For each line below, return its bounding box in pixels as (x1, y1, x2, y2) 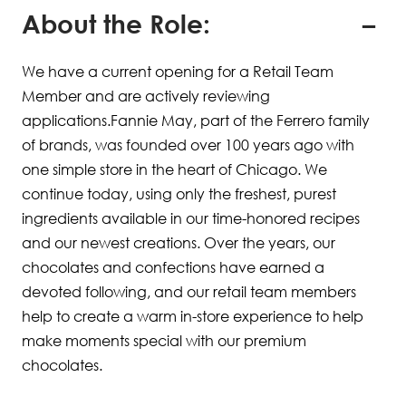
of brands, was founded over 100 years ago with (22, 136, 354, 154)
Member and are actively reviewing (22, 87, 270, 105)
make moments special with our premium (22, 332, 306, 350)
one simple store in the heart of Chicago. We (22, 160, 327, 179)
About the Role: (22, 8, 210, 39)
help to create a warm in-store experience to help (22, 307, 363, 325)
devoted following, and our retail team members (22, 283, 356, 301)
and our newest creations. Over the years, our (22, 234, 335, 252)
